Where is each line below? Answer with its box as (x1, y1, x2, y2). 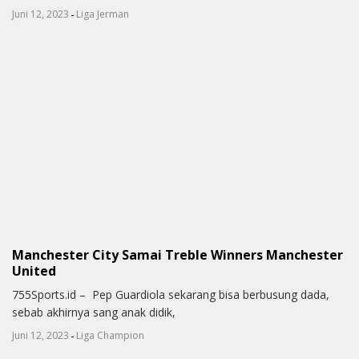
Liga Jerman (76, 6, 129, 21)
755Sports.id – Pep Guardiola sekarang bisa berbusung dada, (12, 286, 329, 302)
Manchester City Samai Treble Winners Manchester (12, 245, 343, 264)
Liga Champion (76, 328, 144, 342)
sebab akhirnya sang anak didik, (12, 304, 175, 320)
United (12, 261, 56, 280)
